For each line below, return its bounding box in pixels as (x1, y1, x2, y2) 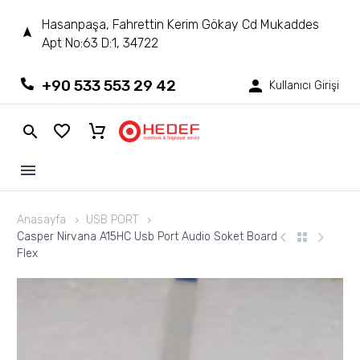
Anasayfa (17, 213, 66, 227)
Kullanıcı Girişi (269, 79, 339, 93)
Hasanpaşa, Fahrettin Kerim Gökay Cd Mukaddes (42, 17, 319, 33)
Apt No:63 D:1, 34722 (42, 35, 158, 51)
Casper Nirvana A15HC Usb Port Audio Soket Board (17, 230, 277, 244)
